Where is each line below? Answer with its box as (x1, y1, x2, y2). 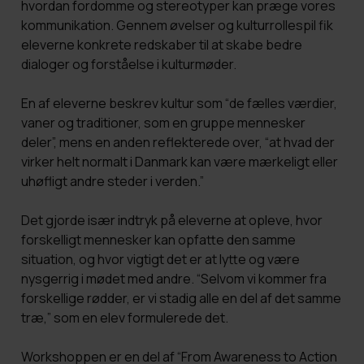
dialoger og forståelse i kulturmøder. (20, 54, 236, 73)
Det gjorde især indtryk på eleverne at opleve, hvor (20, 210, 323, 229)
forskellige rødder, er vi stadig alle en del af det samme (20, 288, 341, 307)
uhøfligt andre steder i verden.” (20, 171, 204, 190)
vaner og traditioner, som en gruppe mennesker (20, 113, 305, 132)
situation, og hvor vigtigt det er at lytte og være (20, 249, 300, 268)
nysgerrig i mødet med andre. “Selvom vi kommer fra (20, 269, 327, 288)
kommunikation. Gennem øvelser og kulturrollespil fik (20, 15, 333, 34)
